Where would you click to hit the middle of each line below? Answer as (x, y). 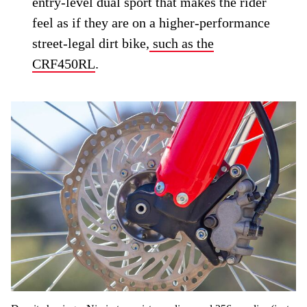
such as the (182, 43)
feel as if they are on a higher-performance (151, 22)
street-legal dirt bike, (91, 43)
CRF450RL (64, 63)
